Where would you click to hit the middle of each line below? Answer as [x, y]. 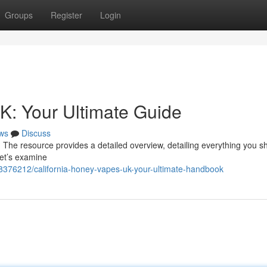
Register [66, 15]
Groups [19, 15]
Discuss [36, 133]
